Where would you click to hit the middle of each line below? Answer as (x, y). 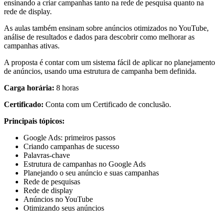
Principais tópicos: (34, 121)
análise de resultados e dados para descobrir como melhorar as (99, 37)
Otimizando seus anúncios (64, 208)
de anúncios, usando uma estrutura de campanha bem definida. (100, 71)
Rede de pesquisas (52, 182)
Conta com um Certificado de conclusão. (107, 105)
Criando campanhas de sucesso (71, 147)
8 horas (66, 88)
